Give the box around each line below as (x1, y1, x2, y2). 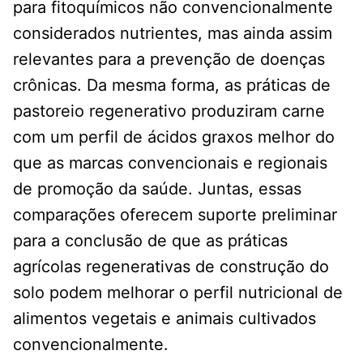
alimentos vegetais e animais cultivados (13, 308, 316, 328)
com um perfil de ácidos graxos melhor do (13, 126, 335, 147)
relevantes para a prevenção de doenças (13, 49, 325, 69)
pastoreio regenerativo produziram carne (13, 100, 325, 121)
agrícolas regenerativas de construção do (13, 256, 329, 276)
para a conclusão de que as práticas (13, 230, 288, 250)
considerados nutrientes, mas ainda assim (13, 23, 332, 43)
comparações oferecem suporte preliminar (13, 204, 337, 224)
